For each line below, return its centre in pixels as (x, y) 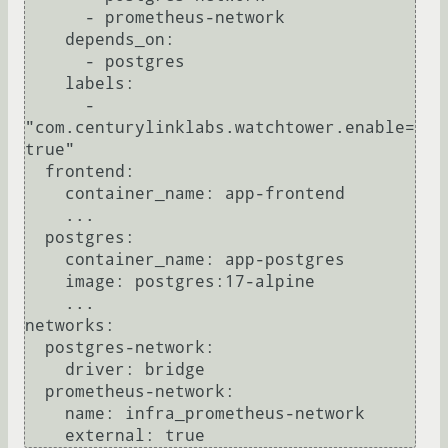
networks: (70, 326)
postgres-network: (35, 348)
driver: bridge (45, 370)
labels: (45, 84)
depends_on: (45, 40)
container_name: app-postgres (45, 260)
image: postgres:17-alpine (45, 282)
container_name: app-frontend (45, 194)
